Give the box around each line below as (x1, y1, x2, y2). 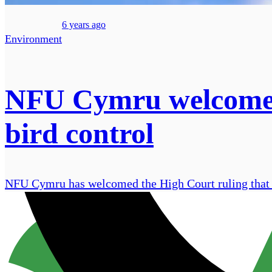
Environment (5, 33, 62, 46)
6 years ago (62, 19, 106, 30)
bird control (5, 117, 154, 150)
